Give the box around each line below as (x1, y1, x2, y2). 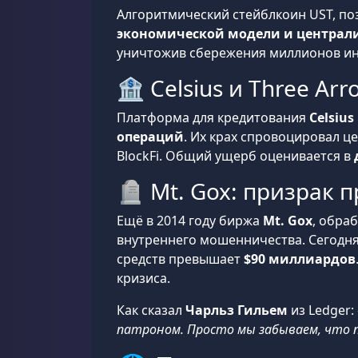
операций (117, 128, 184, 145)
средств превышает (117, 250, 244, 268)
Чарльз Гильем (185, 301, 288, 319)
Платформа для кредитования (117, 109, 309, 126)
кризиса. (117, 269, 170, 287)
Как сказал (117, 301, 185, 319)
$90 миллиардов (244, 250, 356, 268)
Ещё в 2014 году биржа (117, 212, 263, 229)
